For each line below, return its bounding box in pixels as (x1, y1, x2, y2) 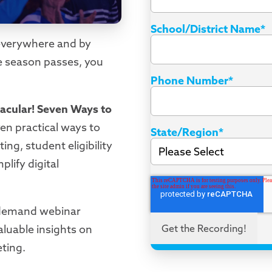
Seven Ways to (37, 102, 112, 117)
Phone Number (151, 73, 229, 87)
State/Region (151, 125, 219, 139)
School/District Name (151, 22, 261, 36)
